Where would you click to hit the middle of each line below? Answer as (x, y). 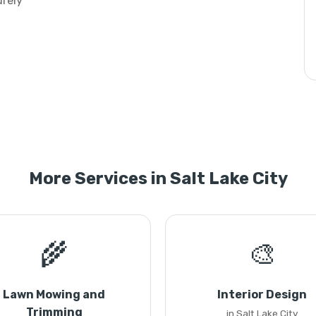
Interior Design (262, 294)
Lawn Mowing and (54, 294)
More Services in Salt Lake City (158, 178)
